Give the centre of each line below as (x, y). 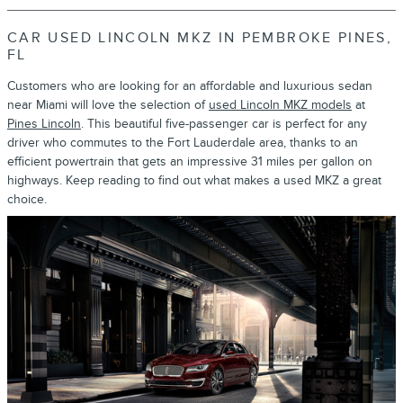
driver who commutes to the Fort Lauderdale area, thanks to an (183, 143)
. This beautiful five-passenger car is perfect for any (224, 124)
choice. (27, 200)
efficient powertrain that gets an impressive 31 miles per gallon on (190, 162)
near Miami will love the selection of (108, 105)
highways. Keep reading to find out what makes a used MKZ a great (194, 181)
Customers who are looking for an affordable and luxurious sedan (190, 86)
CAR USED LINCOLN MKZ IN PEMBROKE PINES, (200, 39)
